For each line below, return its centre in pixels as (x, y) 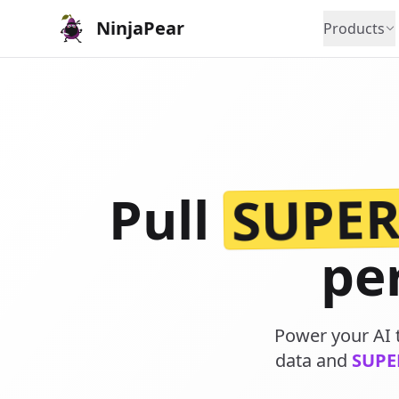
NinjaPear (140, 28)
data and (313, 360)
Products (354, 28)
